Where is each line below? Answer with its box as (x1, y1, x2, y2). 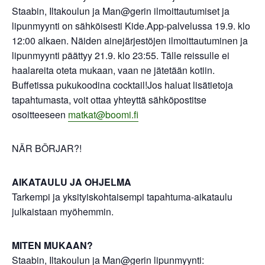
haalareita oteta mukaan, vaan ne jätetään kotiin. (12, 63, 215, 77)
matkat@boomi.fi (68, 108, 138, 121)
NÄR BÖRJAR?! (12, 141, 82, 155)
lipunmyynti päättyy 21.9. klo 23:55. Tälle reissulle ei (12, 49, 230, 62)
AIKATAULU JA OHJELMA (12, 175, 131, 189)
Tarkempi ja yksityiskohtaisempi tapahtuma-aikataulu (12, 190, 232, 203)
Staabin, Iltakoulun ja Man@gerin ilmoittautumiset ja (12, 4, 230, 18)
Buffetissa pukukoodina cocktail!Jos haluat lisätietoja (12, 78, 233, 92)
